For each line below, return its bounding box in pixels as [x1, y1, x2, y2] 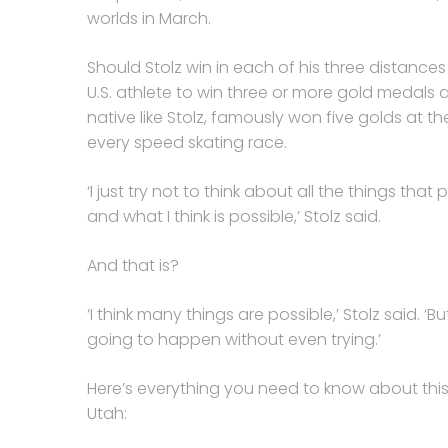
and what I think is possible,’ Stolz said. [87, 205, 381, 228]
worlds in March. [87, 7, 211, 30]
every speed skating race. [87, 131, 287, 154]
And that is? [87, 254, 179, 277]
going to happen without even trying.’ [87, 328, 381, 351]
